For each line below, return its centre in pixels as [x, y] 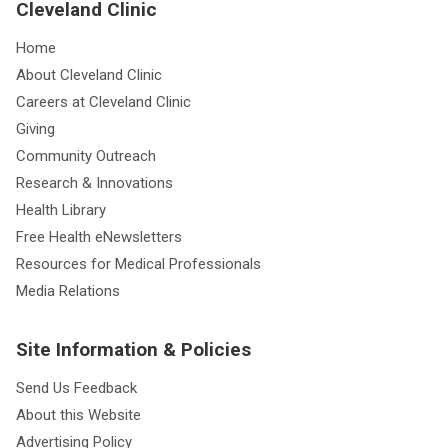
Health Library [61, 209]
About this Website [78, 414]
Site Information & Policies [133, 349]
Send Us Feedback [76, 387]
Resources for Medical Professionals [138, 263]
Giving [35, 128]
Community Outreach [86, 155]
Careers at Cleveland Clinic [103, 101]
